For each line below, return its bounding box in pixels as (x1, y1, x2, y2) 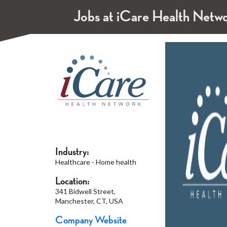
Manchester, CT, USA (55, 196, 123, 205)
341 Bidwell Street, (55, 186, 116, 196)
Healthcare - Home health (55, 157, 136, 166)
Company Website (55, 214, 127, 226)
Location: (55, 175, 90, 187)
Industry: (55, 146, 89, 158)
